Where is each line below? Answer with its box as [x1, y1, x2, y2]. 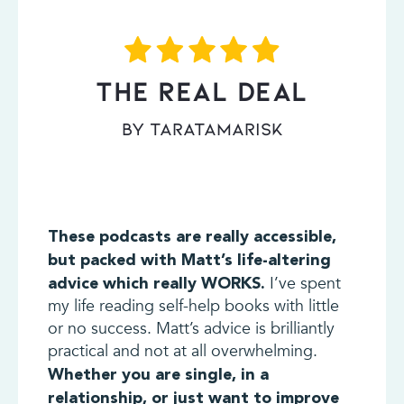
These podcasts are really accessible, [47, 226, 336, 246]
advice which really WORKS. [47, 273, 265, 293]
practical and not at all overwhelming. [47, 340, 317, 363]
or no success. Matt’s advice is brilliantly [47, 317, 335, 341]
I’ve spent [264, 272, 341, 296]
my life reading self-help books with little [47, 295, 339, 318]
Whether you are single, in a [47, 364, 269, 384]
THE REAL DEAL [96, 75, 308, 108]
